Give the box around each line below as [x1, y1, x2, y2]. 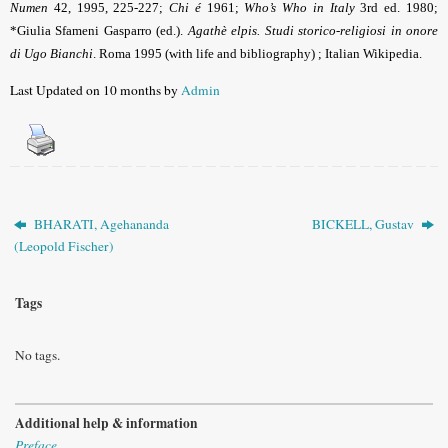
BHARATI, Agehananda [31, 215, 170, 234]
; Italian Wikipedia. [315, 46, 422, 62]
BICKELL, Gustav [311, 215, 417, 234]
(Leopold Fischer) [14, 237, 115, 256]
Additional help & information [15, 412, 198, 433]
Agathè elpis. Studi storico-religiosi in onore [187, 23, 439, 39]
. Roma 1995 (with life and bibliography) [93, 46, 315, 62]
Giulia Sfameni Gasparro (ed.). [17, 23, 188, 39]
